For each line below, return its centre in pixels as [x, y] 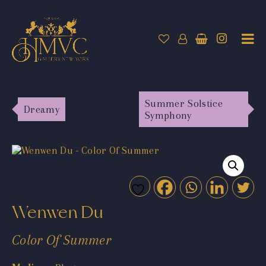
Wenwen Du [58, 212]
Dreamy [42, 109]
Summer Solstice [184, 103]
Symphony [168, 115]
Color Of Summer [62, 240]
